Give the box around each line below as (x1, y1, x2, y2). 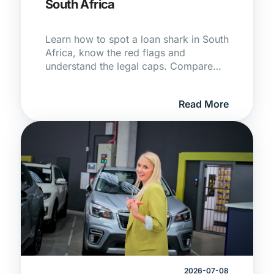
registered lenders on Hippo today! (45, 73, 207, 86)
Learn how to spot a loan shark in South (45, 33, 229, 45)
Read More (179, 98, 229, 110)
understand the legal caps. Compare (45, 60, 213, 72)
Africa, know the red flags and (45, 46, 185, 59)
